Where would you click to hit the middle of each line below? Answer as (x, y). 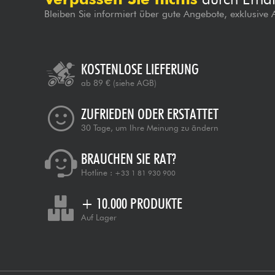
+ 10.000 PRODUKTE (132, 204)
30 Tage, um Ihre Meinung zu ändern (150, 128)
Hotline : (98, 173)
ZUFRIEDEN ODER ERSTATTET (150, 114)
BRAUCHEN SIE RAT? (129, 159)
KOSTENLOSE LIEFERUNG (140, 69)
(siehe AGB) (135, 83)
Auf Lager (99, 218)
